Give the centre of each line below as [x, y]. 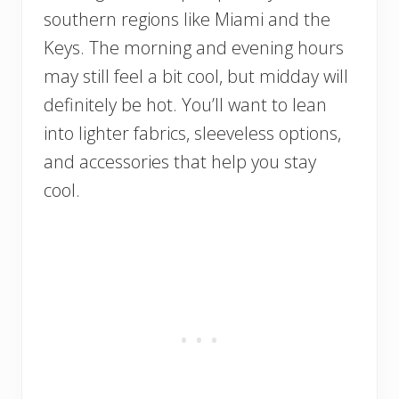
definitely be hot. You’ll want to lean [185, 104]
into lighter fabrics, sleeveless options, [192, 133]
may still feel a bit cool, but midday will [196, 76]
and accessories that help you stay [180, 161]
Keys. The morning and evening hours [194, 47]
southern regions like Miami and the [187, 19]
